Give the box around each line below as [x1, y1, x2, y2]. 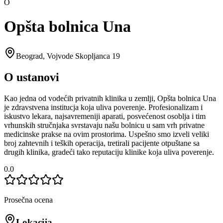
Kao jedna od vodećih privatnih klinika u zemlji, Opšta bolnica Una [4, 94, 216, 103]
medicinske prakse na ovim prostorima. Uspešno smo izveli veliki [4, 129, 209, 138]
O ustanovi [4, 70, 59, 84]
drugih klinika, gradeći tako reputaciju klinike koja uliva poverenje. [4, 147, 214, 156]
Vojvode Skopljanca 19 [47, 51, 120, 60]
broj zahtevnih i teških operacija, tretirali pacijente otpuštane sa [4, 138, 200, 147]
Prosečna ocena [4, 195, 53, 204]
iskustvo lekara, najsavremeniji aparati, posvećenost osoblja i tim [4, 111, 206, 120]
